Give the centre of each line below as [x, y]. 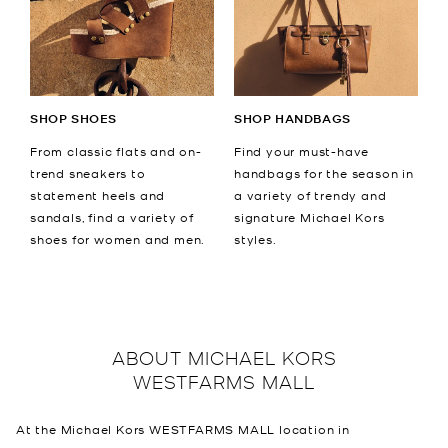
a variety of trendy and [310, 195]
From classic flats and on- [116, 151]
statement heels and [98, 195]
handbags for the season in [324, 173]
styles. [255, 239]
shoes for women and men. [118, 239]
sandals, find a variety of [112, 217]
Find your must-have [302, 151]
